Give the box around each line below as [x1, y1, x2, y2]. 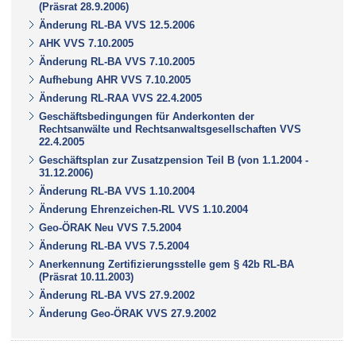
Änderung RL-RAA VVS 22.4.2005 [39, 91, 202, 104]
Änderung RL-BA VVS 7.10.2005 [39, 55, 195, 68]
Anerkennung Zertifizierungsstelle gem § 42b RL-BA [39, 257, 294, 270]
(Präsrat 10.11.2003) [39, 270, 133, 283]
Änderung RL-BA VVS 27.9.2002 [39, 288, 195, 301]
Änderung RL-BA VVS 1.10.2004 [39, 184, 195, 197]
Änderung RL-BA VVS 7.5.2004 [39, 239, 189, 252]
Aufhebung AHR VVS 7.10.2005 [39, 73, 191, 86]
